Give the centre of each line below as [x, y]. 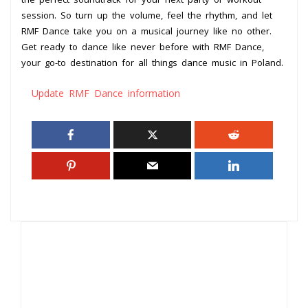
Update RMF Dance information [106, 93]
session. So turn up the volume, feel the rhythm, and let [147, 15]
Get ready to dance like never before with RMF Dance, [143, 46]
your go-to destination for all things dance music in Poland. [152, 62]
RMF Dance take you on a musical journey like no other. [146, 31]
